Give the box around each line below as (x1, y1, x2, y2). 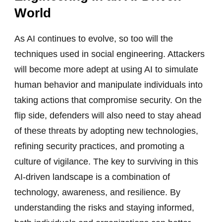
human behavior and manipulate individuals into (14, 79, 203, 90)
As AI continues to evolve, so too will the (14, 33, 173, 44)
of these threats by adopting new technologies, (14, 125, 198, 136)
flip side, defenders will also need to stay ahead (14, 110, 201, 120)
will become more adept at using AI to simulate (14, 64, 198, 74)
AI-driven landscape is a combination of (14, 171, 170, 182)
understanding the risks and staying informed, (14, 202, 194, 213)
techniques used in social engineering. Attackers (14, 49, 205, 59)
